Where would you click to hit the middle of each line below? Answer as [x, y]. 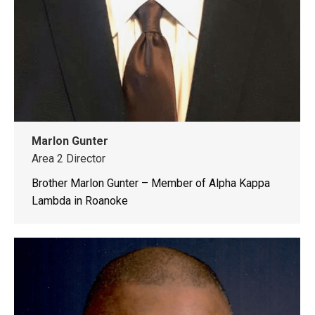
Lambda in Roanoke [80, 201]
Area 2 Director [69, 159]
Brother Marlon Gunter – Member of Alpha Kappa [151, 184]
